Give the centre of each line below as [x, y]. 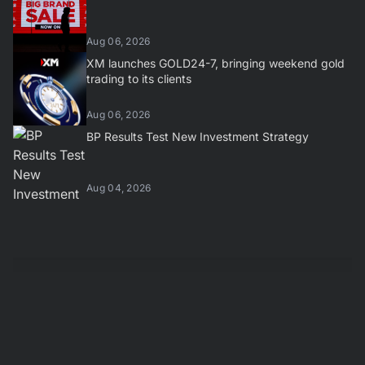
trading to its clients [139, 79]
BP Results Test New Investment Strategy [198, 137]
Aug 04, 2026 [119, 188]
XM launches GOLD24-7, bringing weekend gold [215, 64]
